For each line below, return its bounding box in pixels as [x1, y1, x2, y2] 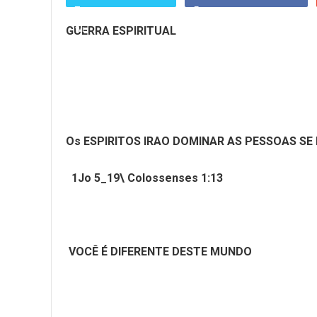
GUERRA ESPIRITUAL [66, 24, 176, 38]
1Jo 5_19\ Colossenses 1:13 [66, 171, 223, 185]
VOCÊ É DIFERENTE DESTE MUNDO [66, 245, 252, 258]
